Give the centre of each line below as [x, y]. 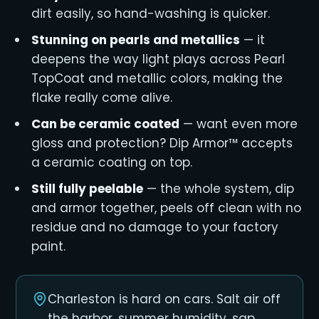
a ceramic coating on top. [111, 162]
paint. [48, 246]
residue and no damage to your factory [155, 227]
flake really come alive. [101, 98]
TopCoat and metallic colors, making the [157, 78]
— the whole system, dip [218, 189]
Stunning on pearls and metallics [135, 40]
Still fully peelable [87, 189]
